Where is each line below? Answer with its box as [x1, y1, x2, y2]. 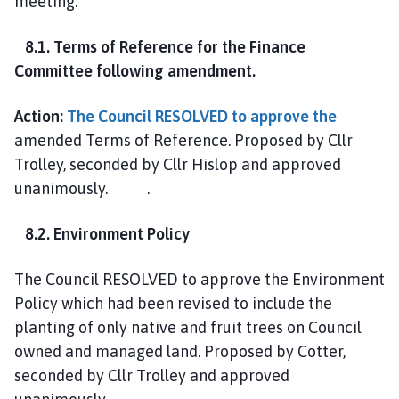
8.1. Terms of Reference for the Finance [14, 37, 305, 56]
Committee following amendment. [14, 61, 256, 80]
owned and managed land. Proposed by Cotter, [14, 341, 346, 361]
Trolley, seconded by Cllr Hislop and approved [14, 154, 341, 174]
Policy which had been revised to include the [14, 293, 332, 313]
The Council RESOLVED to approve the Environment [14, 269, 385, 289]
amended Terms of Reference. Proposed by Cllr [14, 130, 353, 150]
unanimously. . [14, 178, 150, 198]
